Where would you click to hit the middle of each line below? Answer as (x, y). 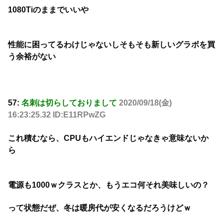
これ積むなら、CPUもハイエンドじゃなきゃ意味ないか (108, 138)
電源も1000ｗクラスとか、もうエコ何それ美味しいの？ (109, 185)
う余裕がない (32, 57)
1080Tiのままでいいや (48, 9)
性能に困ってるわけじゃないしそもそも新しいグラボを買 (111, 45)
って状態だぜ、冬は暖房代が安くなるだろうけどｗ (100, 208)
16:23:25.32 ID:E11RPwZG (57, 115)
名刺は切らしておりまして (69, 103)
